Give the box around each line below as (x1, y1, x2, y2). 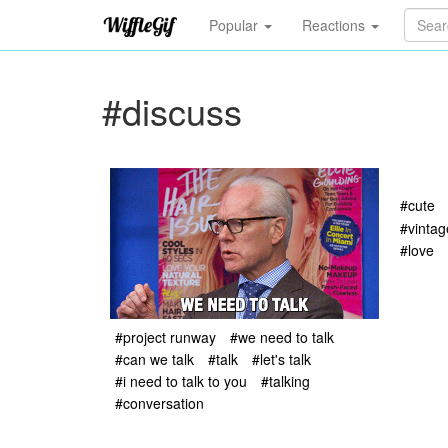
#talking (261, 371, 310, 392)
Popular (208, 15, 262, 35)
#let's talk (252, 348, 311, 369)
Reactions (301, 15, 369, 35)
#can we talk (115, 348, 194, 369)
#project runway (115, 326, 216, 347)
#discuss (102, 85, 242, 136)
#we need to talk (230, 326, 334, 347)
